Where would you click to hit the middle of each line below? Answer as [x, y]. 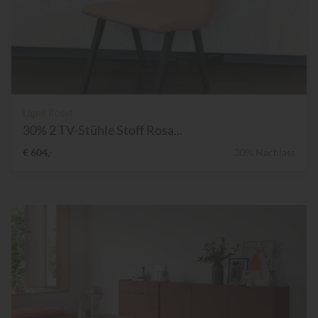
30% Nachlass [265, 153]
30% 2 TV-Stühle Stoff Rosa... [103, 130]
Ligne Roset [48, 113]
